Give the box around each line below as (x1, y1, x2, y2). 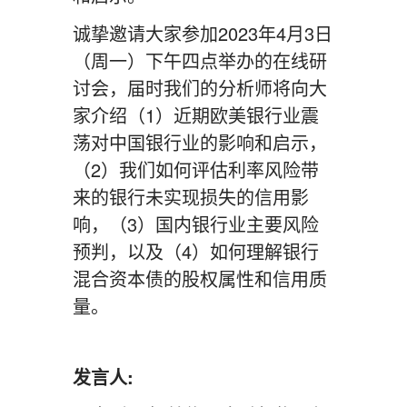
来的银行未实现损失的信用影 (73, 184, 309, 210)
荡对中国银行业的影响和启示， (73, 129, 327, 155)
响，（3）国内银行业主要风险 (73, 211, 319, 237)
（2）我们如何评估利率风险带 (73, 156, 319, 183)
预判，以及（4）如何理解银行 (73, 238, 319, 264)
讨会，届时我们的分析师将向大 (73, 74, 327, 101)
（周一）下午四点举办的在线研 (73, 47, 327, 74)
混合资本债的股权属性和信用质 (73, 265, 327, 292)
